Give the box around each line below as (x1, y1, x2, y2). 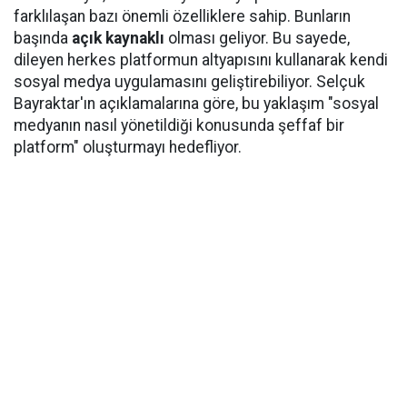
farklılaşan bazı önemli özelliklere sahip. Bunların (14, 7, 351, 25)
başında (14, 29, 72, 47)
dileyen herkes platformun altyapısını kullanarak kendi (14, 51, 388, 69)
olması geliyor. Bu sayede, (164, 29, 350, 47)
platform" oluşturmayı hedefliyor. (14, 138, 242, 156)
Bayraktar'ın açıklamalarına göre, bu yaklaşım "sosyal (14, 94, 379, 113)
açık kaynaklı (72, 29, 164, 47)
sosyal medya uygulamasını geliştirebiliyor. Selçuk (14, 73, 365, 91)
